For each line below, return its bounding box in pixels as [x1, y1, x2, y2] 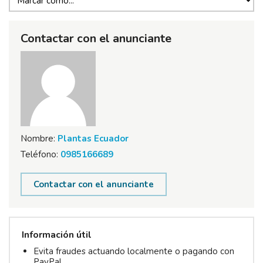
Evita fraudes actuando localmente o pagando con [33, 245, 234, 258]
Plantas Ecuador [58, 133, 129, 145]
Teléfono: [21, 149, 58, 161]
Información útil [22, 228, 92, 242]
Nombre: [21, 133, 55, 145]
